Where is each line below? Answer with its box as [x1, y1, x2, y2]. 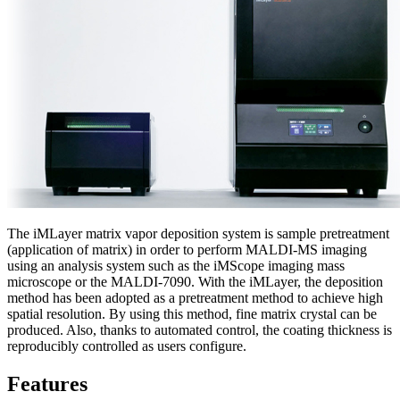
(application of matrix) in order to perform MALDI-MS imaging [7, 242, 367, 258]
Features [7, 372, 87, 396]
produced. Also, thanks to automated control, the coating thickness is [7, 322, 392, 338]
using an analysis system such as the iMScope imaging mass [7, 258, 345, 274]
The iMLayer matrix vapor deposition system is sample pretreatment [7, 226, 389, 242]
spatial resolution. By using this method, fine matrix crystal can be [7, 306, 377, 322]
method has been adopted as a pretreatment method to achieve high [7, 290, 383, 306]
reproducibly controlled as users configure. [7, 338, 246, 354]
